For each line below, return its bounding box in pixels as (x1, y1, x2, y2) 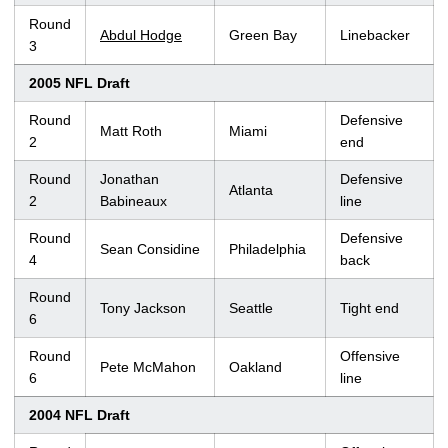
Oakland (229, 359, 282, 376)
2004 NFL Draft (29, 407, 130, 424)
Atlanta (229, 182, 273, 199)
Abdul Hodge (100, 27, 182, 44)
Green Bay (229, 27, 297, 44)
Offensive (340, 348, 400, 365)
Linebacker (340, 27, 410, 44)
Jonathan (100, 171, 159, 188)
